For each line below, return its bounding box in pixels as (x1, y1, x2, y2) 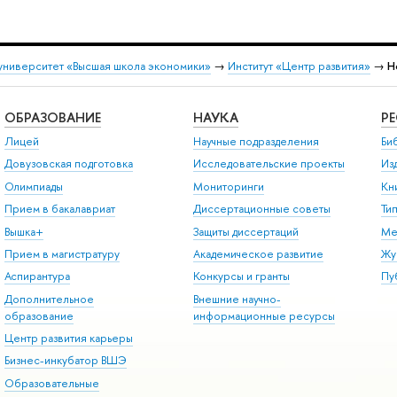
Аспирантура (4, 269, 70, 284)
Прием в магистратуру (4, 245, 120, 261)
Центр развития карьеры (4, 331, 133, 346)
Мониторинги (192, 178, 264, 194)
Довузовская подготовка (4, 156, 133, 172)
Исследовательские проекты (192, 156, 345, 172)
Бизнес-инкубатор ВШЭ (4, 353, 127, 369)
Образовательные (4, 375, 99, 391)
